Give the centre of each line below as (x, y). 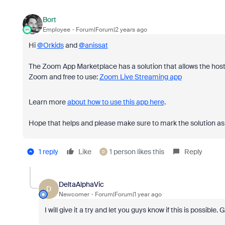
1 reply (48, 152)
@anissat (93, 45)
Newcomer (74, 194)
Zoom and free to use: (64, 77)
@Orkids (50, 45)
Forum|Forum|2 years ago (111, 29)
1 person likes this (137, 152)
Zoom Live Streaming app (140, 77)
